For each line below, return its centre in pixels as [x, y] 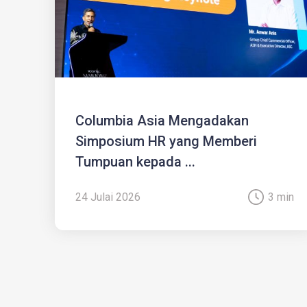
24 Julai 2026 [108, 197]
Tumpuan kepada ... [135, 162]
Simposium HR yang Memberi [166, 142]
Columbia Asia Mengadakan [162, 121]
